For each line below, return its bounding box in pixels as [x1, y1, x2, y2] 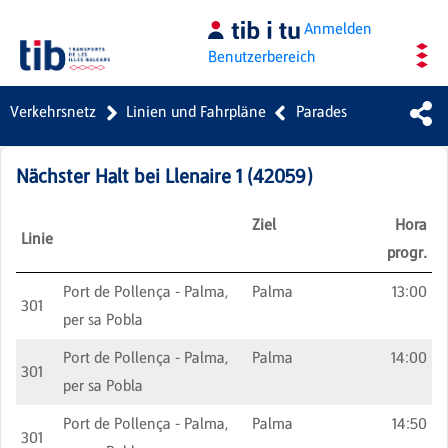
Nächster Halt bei [16, 164, 165, 188]
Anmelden [304, 19, 373, 38]
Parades [296, 101, 347, 121]
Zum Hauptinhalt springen [7, 9, 202, 29]
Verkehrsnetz [10, 101, 96, 121]
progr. [387, 243, 427, 262]
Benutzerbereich [208, 47, 316, 66]
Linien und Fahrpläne [126, 101, 266, 121]
